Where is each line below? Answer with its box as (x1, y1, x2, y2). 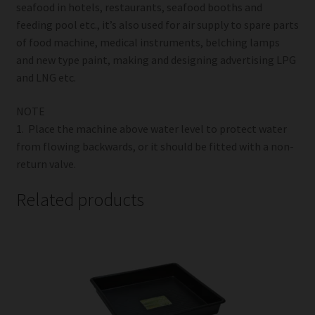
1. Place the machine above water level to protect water (15, 121, 287, 136)
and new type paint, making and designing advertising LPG (15, 53, 296, 67)
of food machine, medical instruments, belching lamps (15, 35, 280, 50)
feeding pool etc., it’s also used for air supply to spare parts (15, 18, 299, 32)
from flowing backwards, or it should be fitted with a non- (15, 139, 294, 153)
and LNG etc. (15, 70, 76, 85)
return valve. (15, 156, 76, 171)
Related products (15, 188, 144, 211)
